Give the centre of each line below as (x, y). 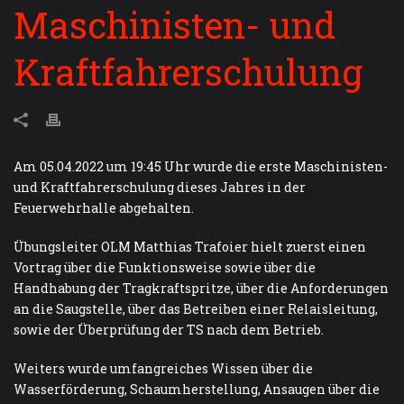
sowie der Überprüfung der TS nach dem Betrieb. (169, 329)
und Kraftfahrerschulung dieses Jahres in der (160, 187)
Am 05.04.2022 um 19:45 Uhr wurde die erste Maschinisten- (201, 166)
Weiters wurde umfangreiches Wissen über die (163, 368)
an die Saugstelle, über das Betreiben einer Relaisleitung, (196, 308)
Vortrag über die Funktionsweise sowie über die (165, 267)
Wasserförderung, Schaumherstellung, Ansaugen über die (197, 389)
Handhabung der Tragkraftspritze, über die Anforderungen (201, 288)
